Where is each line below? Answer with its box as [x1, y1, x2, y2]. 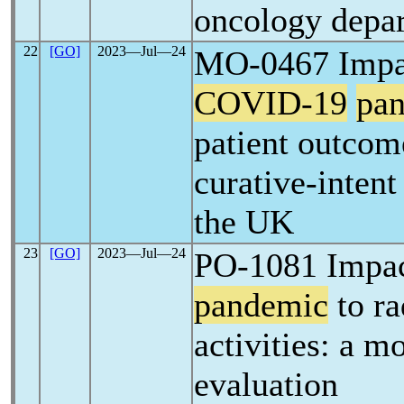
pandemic [194, 286, 328, 324]
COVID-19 [194, 84, 347, 122]
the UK [194, 203, 294, 241]
